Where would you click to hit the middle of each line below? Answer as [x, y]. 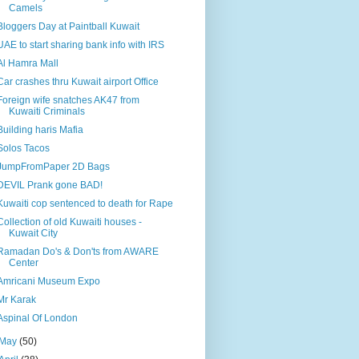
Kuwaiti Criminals [46, 112]
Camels [25, 8]
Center [23, 263]
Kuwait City [33, 234]
